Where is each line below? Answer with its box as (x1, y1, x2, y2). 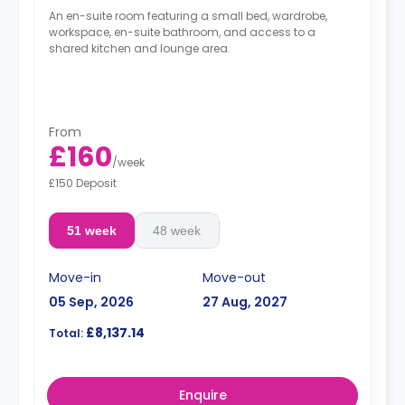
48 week (153, 223, 202, 238)
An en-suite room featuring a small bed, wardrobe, (49, 7, 327, 24)
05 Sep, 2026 (49, 293, 134, 311)
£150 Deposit (49, 175, 117, 191)
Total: (49, 325, 83, 341)
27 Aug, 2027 (202, 293, 287, 311)
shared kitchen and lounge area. (49, 40, 231, 56)
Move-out (202, 268, 266, 287)
